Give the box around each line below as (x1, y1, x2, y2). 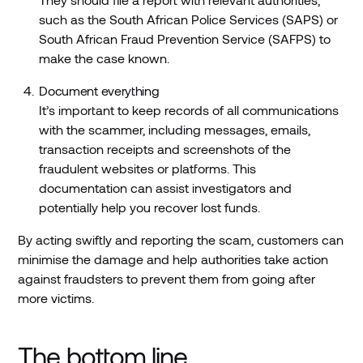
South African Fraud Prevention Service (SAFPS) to (39, 31, 331, 47)
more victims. (18, 290, 95, 306)
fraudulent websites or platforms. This (39, 160, 257, 177)
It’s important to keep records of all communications (39, 102, 340, 118)
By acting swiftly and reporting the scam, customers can (18, 232, 344, 248)
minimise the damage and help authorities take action (18, 251, 329, 267)
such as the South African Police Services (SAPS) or (39, 11, 339, 28)
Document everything (39, 83, 160, 99)
